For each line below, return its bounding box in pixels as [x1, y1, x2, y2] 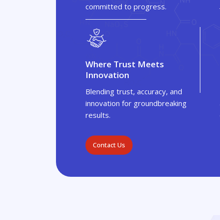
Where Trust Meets [85, 58, 164, 70]
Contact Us [93, 140, 125, 149]
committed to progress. [85, 1, 166, 11]
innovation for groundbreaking [85, 98, 187, 108]
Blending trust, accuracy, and [85, 86, 182, 96]
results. [85, 110, 110, 120]
